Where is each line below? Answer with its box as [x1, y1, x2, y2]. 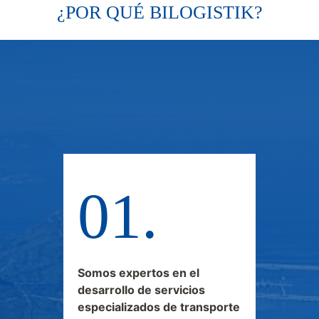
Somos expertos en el [78, 265, 199, 280]
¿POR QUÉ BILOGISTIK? [56, 2, 263, 23]
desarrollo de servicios [78, 282, 205, 297]
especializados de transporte [78, 299, 240, 314]
